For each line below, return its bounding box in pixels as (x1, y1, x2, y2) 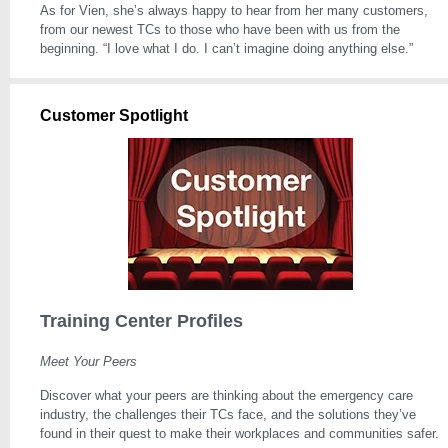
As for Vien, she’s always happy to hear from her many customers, (40, 3, 428, 18)
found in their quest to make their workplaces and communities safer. (40, 426, 439, 441)
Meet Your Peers (40, 354, 137, 369)
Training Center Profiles (40, 311, 243, 331)
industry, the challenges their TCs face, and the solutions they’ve (40, 407, 416, 422)
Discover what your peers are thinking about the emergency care (40, 388, 413, 403)
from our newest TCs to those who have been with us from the (40, 22, 400, 37)
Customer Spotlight (40, 107, 188, 124)
